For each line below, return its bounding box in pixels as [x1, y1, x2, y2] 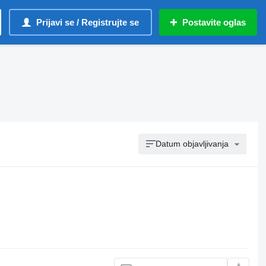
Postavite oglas [182, 17, 246, 27]
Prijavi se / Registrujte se [36, 17, 139, 27]
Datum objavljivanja [156, 139, 229, 148]
